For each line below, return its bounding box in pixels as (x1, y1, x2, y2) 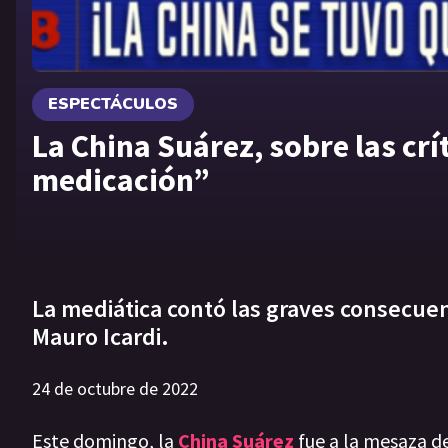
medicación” (32, 159, 210, 200)
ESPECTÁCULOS (48, 92, 178, 115)
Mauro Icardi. (32, 321, 169, 353)
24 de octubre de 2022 (32, 377, 198, 401)
